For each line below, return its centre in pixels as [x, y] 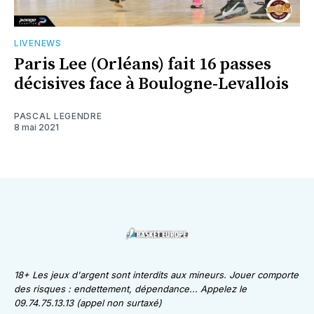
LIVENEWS [38, 43]
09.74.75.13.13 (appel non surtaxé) [88, 303]
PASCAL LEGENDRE [58, 116]
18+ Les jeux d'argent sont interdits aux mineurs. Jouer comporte [156, 275]
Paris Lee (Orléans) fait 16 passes [143, 65]
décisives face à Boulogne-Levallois [151, 84]
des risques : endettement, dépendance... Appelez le [130, 289]
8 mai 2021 [36, 128]
